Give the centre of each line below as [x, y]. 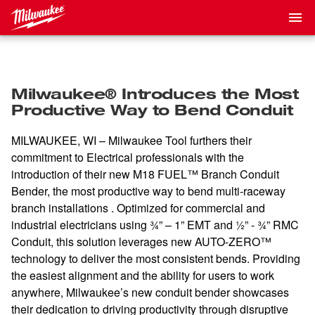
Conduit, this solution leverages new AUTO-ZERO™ [141, 242]
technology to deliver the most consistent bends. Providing [156, 258]
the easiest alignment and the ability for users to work [143, 275]
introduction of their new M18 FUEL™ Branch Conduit [145, 174]
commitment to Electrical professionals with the [128, 157]
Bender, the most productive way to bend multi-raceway [148, 191]
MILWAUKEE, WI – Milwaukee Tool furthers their [131, 140]
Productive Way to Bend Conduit [152, 110]
